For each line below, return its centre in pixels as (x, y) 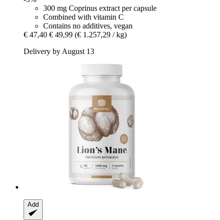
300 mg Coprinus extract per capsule (100, 8)
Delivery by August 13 (59, 51)
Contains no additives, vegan (88, 26)
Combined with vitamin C (83, 17)
